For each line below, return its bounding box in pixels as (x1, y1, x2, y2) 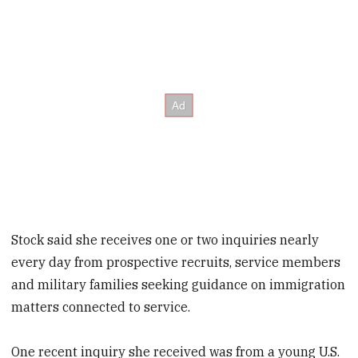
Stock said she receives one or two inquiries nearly (11, 231, 320, 248)
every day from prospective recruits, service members (11, 253, 341, 270)
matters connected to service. (11, 298, 191, 315)
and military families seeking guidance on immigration (11, 276, 346, 292)
